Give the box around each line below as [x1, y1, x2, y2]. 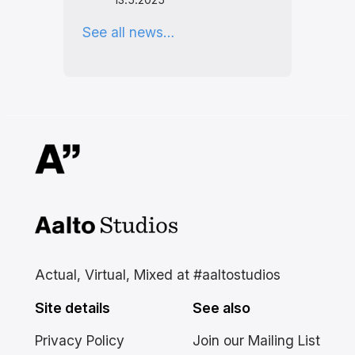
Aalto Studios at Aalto [34, 219, 176, 236]
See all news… [82, 24, 174, 41]
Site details [34, 300, 110, 317]
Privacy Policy [34, 331, 124, 349]
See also [193, 300, 251, 317]
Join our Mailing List [193, 331, 321, 349]
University [34, 241, 99, 258]
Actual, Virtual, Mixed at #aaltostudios [34, 265, 281, 283]
